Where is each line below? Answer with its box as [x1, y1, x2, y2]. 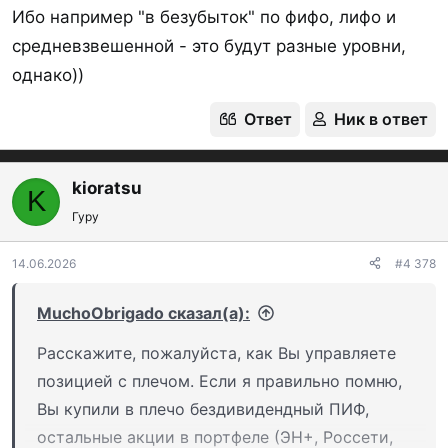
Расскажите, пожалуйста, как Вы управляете [37, 342, 396, 363]
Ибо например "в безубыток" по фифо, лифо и [12, 6, 396, 27]
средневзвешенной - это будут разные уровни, [12, 35, 406, 56]
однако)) [12, 64, 84, 85]
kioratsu [72, 177, 142, 198]
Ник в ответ [334, 108, 428, 129]
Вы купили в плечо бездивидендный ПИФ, [37, 398, 369, 419]
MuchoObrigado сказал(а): [37, 302, 250, 323]
